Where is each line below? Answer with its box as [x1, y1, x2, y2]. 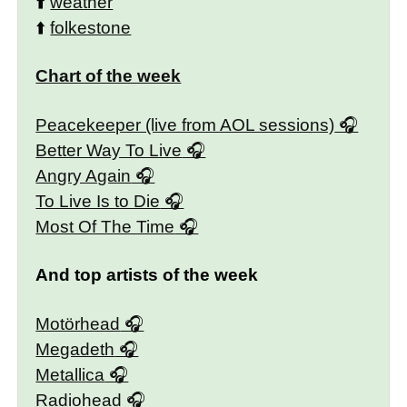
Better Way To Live [35, 140, 183, 160]
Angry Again [35, 165, 132, 185]
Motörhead [35, 313, 121, 333]
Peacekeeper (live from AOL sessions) [35, 114, 335, 134]
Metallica [35, 364, 105, 384]
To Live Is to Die [35, 191, 161, 211]
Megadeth [35, 339, 115, 359]
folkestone [50, 17, 132, 37]
